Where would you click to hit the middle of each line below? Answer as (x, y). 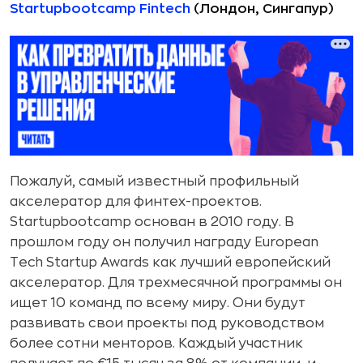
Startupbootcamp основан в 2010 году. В (152, 222)
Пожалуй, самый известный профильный (154, 182)
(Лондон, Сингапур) (262, 9)
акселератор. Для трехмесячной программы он (176, 283)
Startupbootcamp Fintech (100, 9)
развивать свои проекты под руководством (167, 324)
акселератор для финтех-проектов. (136, 202)
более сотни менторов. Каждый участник (156, 344)
